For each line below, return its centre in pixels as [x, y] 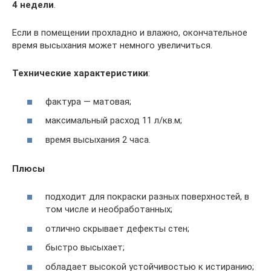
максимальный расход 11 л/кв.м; [114, 121]
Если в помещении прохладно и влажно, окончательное [130, 33]
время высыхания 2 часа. [98, 139]
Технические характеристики [80, 73]
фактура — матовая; [88, 101]
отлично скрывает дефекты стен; [117, 228]
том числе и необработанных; [109, 210]
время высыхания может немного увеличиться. [112, 46]
